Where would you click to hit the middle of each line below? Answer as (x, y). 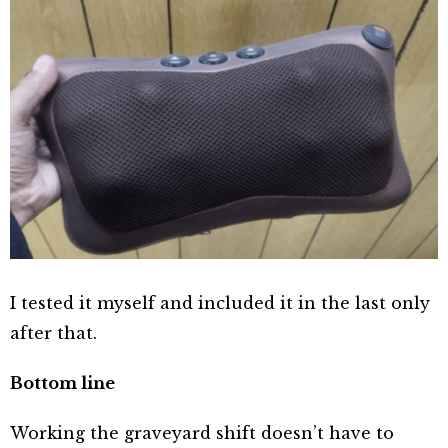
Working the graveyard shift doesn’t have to (202, 432)
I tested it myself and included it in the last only (220, 302)
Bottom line (62, 382)
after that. (53, 332)
